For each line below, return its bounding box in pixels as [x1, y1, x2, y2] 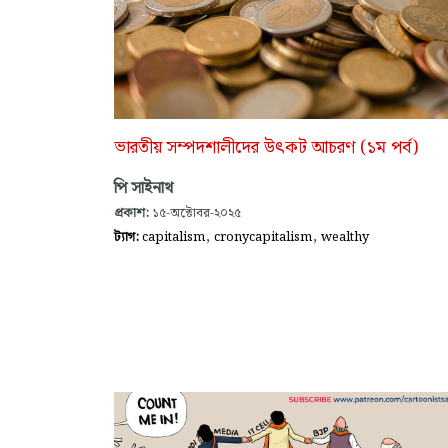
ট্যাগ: [114, 226, 142, 247]
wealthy [321, 226, 369, 247]
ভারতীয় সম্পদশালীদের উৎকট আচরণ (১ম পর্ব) [114, 133, 418, 162]
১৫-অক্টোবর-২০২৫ [149, 202, 241, 223]
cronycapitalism [214, 226, 312, 247]
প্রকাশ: [114, 202, 149, 223]
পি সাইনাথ [114, 175, 173, 201]
